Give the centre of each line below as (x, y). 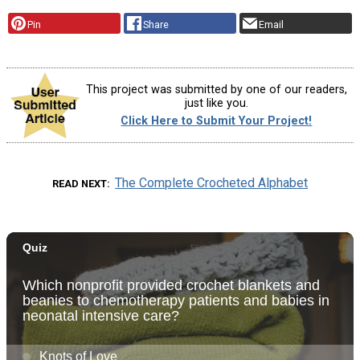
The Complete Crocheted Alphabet (212, 182)
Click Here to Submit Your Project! (217, 121)
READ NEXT (79, 183)
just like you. (216, 104)
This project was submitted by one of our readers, (216, 90)
